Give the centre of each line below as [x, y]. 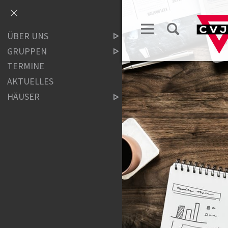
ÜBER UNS [28, 36]
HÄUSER [24, 97]
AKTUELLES [31, 82]
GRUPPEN [27, 51]
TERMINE [26, 67]
